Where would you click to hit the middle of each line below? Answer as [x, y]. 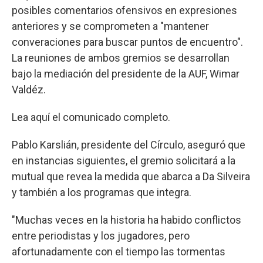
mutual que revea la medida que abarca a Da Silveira [131, 176]
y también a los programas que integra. [103, 192]
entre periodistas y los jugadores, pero [101, 235]
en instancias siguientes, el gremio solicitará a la [124, 160]
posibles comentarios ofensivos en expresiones [124, 10]
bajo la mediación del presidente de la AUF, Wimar [126, 73]
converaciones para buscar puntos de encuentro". [127, 42]
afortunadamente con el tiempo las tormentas [119, 251]
